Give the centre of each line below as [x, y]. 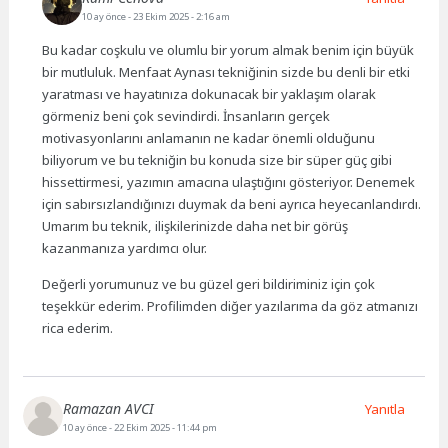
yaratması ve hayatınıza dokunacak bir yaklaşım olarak [209, 93]
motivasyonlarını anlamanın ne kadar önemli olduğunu [209, 137]
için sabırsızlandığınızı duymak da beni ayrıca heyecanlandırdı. [232, 203]
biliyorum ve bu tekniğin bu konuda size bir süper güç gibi [217, 159]
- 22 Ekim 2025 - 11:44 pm [163, 428]
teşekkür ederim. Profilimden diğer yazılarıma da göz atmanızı [230, 305]
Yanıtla [384, 409]
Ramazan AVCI [109, 409]
